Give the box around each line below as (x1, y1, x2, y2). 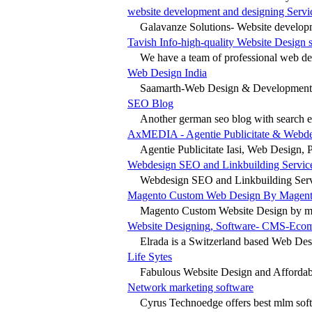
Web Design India (127, 66, 207, 79)
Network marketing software (127, 281, 253, 293)
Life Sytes (127, 250, 172, 263)
